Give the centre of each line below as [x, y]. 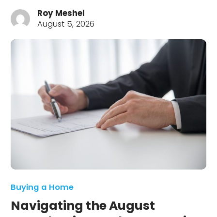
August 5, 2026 [66, 24]
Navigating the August [83, 205]
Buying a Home [42, 187]
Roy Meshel [61, 13]
